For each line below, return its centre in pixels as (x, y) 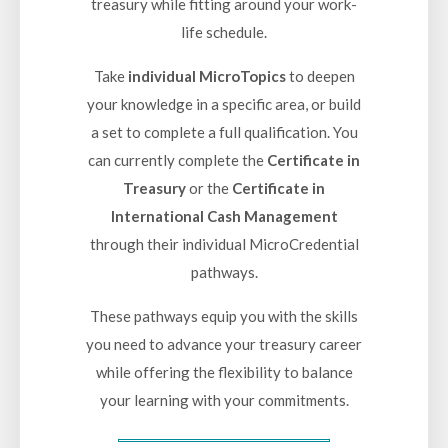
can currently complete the (177, 160)
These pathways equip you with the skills (224, 316)
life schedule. (224, 32)
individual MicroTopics (206, 76)
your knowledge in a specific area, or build (224, 104)
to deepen (320, 76)
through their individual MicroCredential (224, 244)
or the (210, 188)
